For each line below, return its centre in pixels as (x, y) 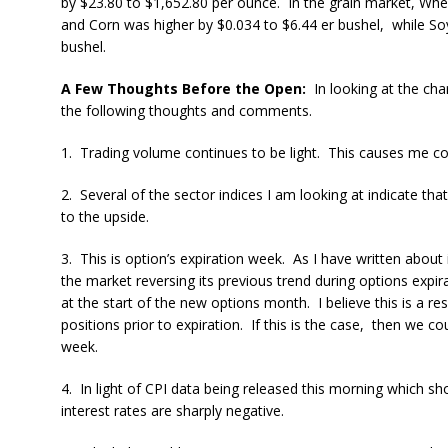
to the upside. (104, 216)
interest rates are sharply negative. (172, 410)
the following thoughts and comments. (186, 110)
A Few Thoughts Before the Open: (185, 88)
